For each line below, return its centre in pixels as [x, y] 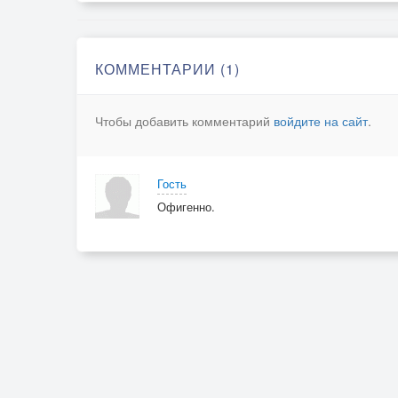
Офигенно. [186, 207]
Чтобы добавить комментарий [184, 121]
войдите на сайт [321, 121]
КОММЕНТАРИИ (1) [167, 69]
